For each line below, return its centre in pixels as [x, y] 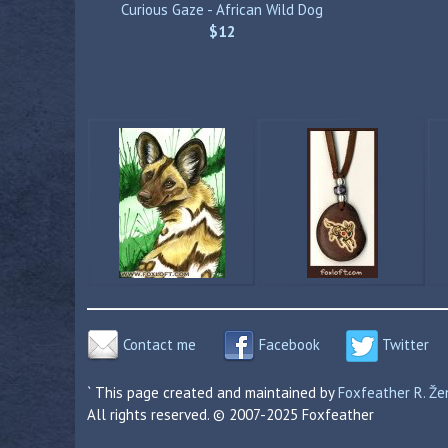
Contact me [157, 344]
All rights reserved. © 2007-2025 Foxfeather [230, 414]
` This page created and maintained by [212, 392]
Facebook [287, 344]
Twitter [403, 344]
